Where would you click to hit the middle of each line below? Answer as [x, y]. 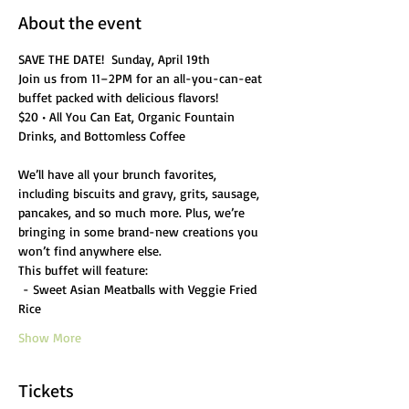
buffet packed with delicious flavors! [118, 97]
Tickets [46, 391]
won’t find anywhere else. [90, 251]
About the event [80, 23]
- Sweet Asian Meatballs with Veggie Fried [139, 289]
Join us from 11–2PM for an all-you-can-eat [142, 78]
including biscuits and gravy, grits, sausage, [141, 193]
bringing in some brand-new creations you [140, 231]
